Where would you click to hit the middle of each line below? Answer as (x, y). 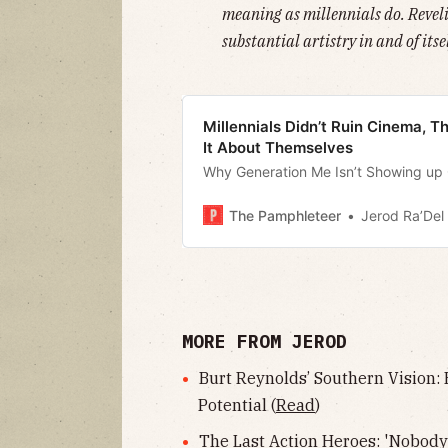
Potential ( (237, 404)
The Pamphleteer (285, 215)
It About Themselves (278, 148)
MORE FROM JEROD (264, 341)
